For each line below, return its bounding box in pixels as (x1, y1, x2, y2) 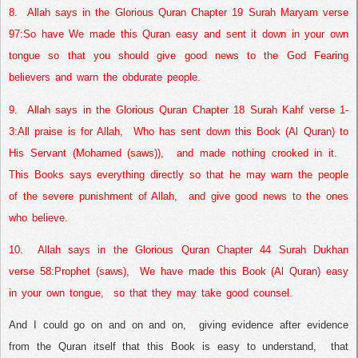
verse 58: (9, 265, 54, 277)
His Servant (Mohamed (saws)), (9, 146, 165, 159)
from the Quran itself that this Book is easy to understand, (9, 340, 317, 353)
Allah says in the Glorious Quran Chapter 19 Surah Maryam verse (26, 6, 348, 19)
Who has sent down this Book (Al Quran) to (133, 125, 349, 137)
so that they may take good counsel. (113, 286, 292, 299)
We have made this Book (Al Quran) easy (140, 265, 349, 277)
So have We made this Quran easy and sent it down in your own (23, 28, 348, 41)
